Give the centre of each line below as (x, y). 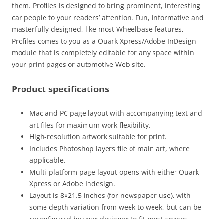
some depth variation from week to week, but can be (115, 207)
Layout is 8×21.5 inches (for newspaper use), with (110, 195)
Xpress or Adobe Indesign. (72, 183)
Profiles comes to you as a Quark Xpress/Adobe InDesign (104, 41)
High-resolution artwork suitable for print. (98, 136)
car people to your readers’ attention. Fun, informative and (108, 17)
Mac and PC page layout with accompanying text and (116, 113)
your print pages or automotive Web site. (79, 64)
